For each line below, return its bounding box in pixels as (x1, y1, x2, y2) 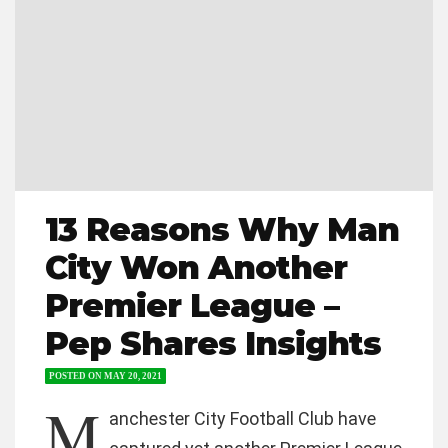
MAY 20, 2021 (104, 371, 162, 381)
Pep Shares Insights (45, 324, 381, 363)
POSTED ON (49, 371, 104, 381)
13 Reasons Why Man (45, 210, 399, 249)
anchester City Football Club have (109, 408, 376, 429)
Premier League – (45, 286, 339, 325)
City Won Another (45, 248, 347, 287)
